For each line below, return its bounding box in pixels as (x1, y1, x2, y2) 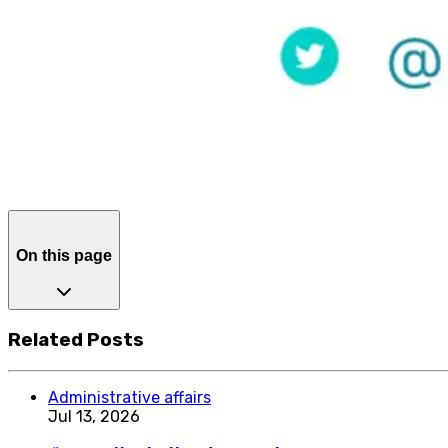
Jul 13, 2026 (48, 406, 140, 426)
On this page (16, 246, 112, 264)
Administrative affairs (48, 387, 211, 407)
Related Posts (8, 328, 144, 351)
